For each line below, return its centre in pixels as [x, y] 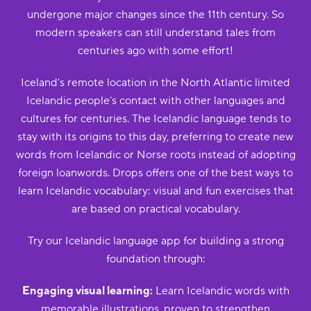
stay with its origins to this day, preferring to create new [155, 137]
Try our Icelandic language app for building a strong [155, 241]
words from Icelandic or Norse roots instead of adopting [155, 155]
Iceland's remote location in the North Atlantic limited [155, 83]
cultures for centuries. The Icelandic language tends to [155, 119]
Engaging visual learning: [87, 291]
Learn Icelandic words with [221, 291]
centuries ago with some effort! [155, 51]
